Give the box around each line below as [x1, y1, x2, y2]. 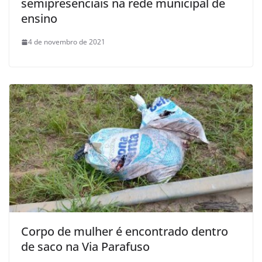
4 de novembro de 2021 [28, 37, 105, 47]
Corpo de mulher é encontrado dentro [21, 223, 228, 239]
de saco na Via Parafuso [21, 238, 150, 254]
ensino [21, 11, 57, 27]
